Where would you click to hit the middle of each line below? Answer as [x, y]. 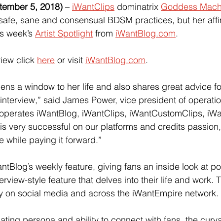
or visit [69, 60]
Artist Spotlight [64, 34]
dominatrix [136, 7]
